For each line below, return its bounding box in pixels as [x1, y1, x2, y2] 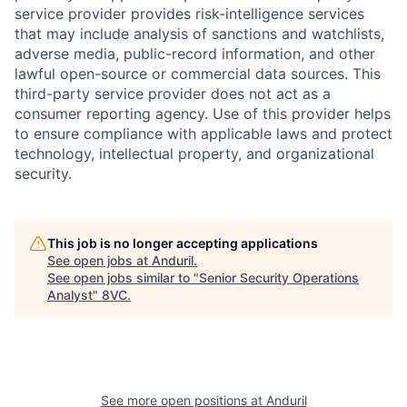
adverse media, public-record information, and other [15, 45, 375, 64]
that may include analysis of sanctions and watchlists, [15, 25, 384, 44]
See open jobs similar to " [47, 270, 199, 286]
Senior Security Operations [199, 270, 359, 286]
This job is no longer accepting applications [47, 235, 318, 252]
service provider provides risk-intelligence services [15, 5, 364, 24]
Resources [209, 304, 306, 332]
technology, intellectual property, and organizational [15, 144, 374, 164]
